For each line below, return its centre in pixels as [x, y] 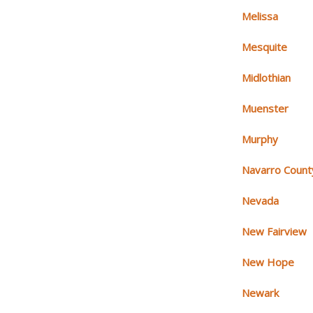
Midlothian [267, 78]
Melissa [260, 16]
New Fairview [275, 232]
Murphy [260, 139]
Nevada [261, 201]
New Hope [268, 262]
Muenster [265, 109]
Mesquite [265, 47]
